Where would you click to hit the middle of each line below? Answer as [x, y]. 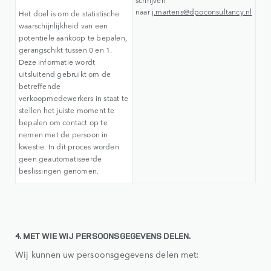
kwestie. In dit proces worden [69, 147]
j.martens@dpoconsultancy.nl [202, 12]
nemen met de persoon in [64, 135]
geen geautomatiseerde [60, 159]
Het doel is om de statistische [69, 14]
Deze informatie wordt [57, 62]
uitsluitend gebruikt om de [65, 74]
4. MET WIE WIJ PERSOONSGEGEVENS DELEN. [103, 236]
